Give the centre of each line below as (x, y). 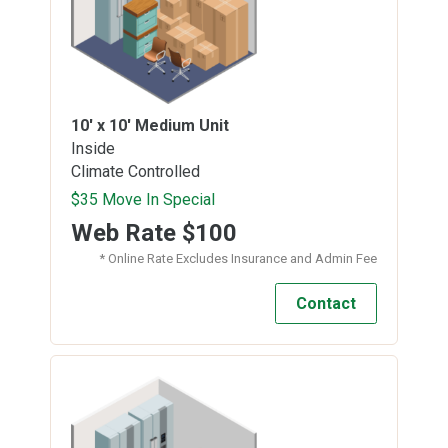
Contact (326, 303)
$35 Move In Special (143, 199)
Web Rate (126, 232)
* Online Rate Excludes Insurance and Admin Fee (238, 258)
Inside (93, 148)
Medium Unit (182, 125)
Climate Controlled (135, 171)
